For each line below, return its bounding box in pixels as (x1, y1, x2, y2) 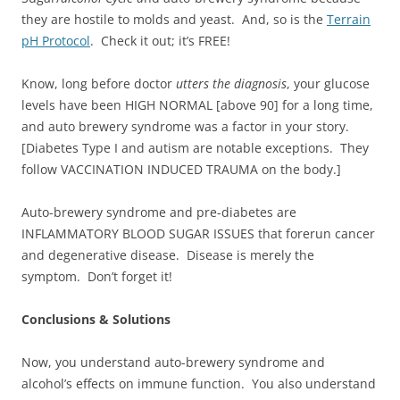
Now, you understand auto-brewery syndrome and (21, 353, 325, 371)
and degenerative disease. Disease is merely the (21, 246, 314, 263)
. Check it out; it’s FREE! (90, 31, 230, 49)
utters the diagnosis (176, 74, 287, 92)
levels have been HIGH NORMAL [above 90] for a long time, (21, 96, 373, 113)
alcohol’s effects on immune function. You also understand (21, 374, 376, 392)
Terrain (327, 10, 371, 28)
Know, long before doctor (21, 74, 176, 92)
